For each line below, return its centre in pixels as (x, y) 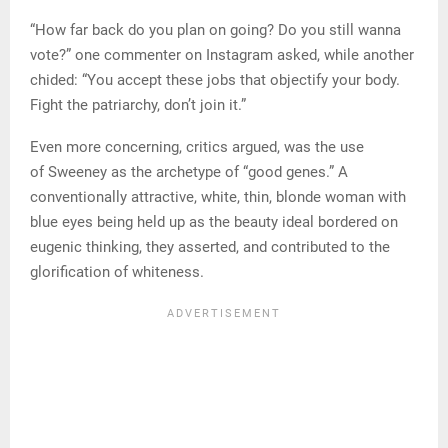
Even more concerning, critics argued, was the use (197, 146)
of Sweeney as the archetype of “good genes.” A (189, 171)
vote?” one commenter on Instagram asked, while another (222, 54)
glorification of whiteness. (117, 271)
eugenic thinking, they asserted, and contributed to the (210, 246)
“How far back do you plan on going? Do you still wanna (215, 29)
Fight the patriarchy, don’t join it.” (138, 104)
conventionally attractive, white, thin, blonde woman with (218, 196)
